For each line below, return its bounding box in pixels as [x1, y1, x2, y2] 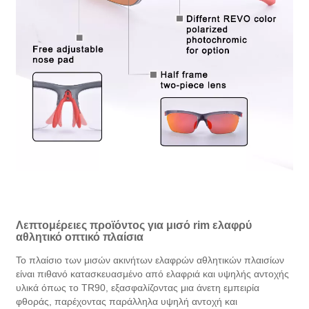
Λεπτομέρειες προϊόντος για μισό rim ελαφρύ [16, 219, 252, 231]
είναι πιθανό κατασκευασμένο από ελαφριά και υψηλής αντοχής [16, 268, 290, 279]
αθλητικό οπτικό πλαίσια [16, 230, 144, 243]
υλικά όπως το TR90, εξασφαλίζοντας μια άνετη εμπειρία [16, 281, 260, 293]
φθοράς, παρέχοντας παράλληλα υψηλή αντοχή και [16, 295, 238, 307]
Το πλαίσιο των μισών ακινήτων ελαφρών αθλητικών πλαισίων [16, 254, 285, 266]
